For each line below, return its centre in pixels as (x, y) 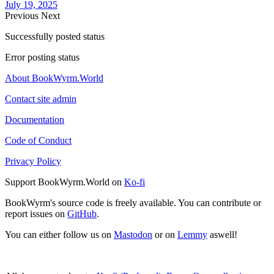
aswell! (222, 235)
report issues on (36, 214)
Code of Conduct (38, 141)
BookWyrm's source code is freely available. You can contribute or (133, 203)
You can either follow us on (59, 235)
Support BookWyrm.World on (65, 182)
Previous (23, 16)
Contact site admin (41, 99)
